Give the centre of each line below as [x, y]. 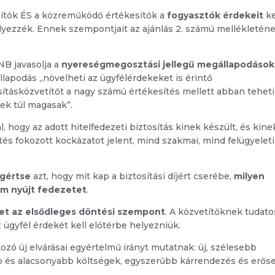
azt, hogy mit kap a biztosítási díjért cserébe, [133, 176]
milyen [250, 176]
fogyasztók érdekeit [215, 16]
